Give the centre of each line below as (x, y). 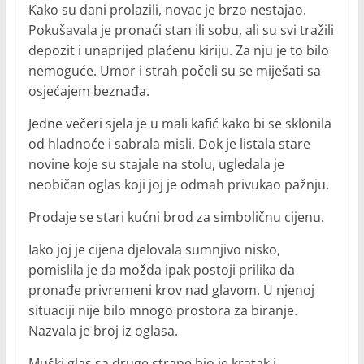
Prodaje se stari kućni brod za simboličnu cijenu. (176, 217)
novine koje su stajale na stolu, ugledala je (156, 165)
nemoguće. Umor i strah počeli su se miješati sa (174, 71)
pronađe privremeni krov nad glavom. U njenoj (171, 290)
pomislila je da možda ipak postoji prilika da (161, 270)
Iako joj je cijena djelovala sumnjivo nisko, (154, 250)
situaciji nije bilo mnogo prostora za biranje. (162, 311)
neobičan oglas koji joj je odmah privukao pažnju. (178, 185)
